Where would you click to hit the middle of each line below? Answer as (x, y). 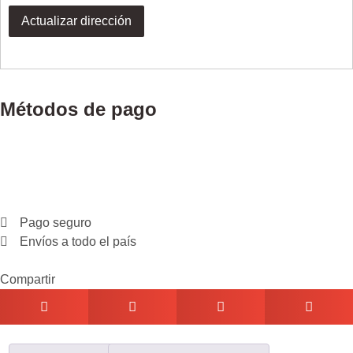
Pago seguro (56, 223)
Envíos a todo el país (78, 242)
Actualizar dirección (76, 21)
